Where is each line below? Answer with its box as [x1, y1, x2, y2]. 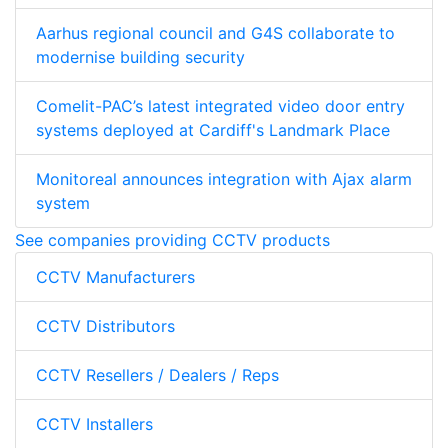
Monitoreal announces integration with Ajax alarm [36, 168, 412, 189]
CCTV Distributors [36, 315, 175, 336]
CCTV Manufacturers [36, 266, 195, 287]
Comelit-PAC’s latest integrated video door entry [36, 95, 405, 116]
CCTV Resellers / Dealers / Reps [36, 364, 279, 385]
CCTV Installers [36, 413, 153, 434]
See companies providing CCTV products [15, 229, 330, 250]
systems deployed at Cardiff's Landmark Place [36, 119, 390, 140]
